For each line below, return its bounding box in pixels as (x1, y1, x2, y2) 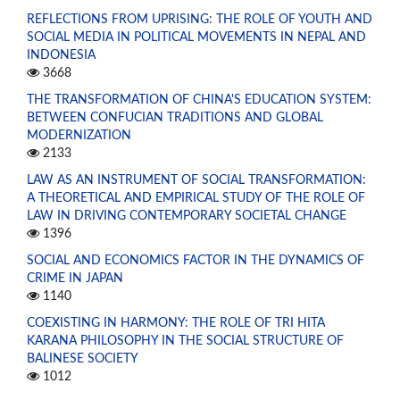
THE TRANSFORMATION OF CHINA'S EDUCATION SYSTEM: (27, 94, 371, 107)
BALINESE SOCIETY (27, 352, 138, 365)
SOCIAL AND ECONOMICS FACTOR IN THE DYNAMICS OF (27, 254, 364, 267)
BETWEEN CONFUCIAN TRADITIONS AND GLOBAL (27, 112, 323, 125)
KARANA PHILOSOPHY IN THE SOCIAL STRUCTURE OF (27, 334, 344, 347)
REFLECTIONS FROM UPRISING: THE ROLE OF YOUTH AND (27, 13, 372, 27)
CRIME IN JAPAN (27, 272, 123, 285)
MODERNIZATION (27, 129, 131, 143)
